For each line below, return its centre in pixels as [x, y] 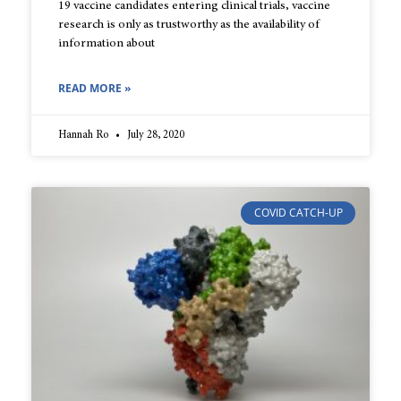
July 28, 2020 [154, 135]
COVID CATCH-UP [298, 212]
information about [107, 43]
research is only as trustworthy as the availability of [189, 25]
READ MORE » [94, 88]
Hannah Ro [85, 135]
